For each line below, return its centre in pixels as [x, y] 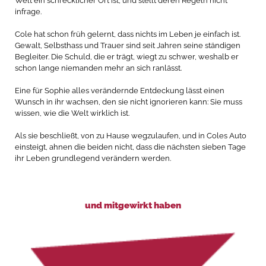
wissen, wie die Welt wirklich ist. [72, 113]
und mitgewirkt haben [133, 205]
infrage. [28, 12]
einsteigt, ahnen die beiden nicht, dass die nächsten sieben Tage [130, 147]
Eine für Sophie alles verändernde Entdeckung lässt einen [120, 91]
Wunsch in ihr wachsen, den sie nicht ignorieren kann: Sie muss [129, 102]
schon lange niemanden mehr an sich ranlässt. [98, 68]
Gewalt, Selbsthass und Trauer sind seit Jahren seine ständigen [128, 45]
